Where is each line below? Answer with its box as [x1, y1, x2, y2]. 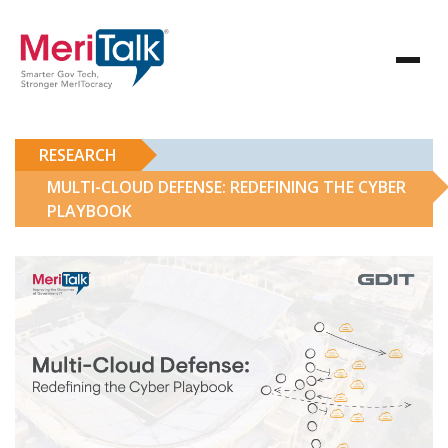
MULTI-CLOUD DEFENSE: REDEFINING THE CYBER [47, 176, 406, 198]
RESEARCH [39, 144, 117, 166]
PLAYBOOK [47, 200, 132, 222]
